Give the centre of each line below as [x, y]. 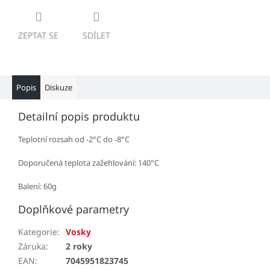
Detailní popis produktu [79, 117]
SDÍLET [96, 36]
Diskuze [58, 88]
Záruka [32, 246]
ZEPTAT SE [38, 36]
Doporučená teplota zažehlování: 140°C [89, 163]
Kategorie [38, 232]
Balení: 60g [37, 187]
